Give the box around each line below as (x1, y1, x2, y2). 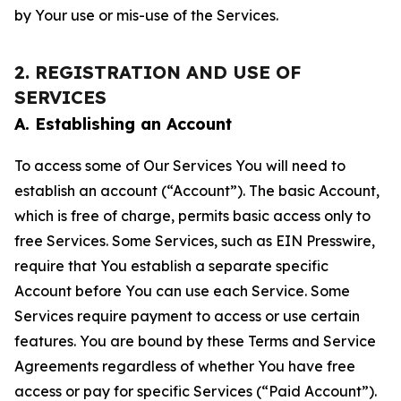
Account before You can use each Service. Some (14, 282, 350, 300)
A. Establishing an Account (14, 114, 232, 134)
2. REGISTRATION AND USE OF (14, 61, 301, 83)
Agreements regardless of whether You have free (14, 357, 355, 375)
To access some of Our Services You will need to (14, 157, 346, 175)
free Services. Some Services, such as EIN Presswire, (14, 232, 375, 250)
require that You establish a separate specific (14, 257, 328, 275)
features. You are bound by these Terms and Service (14, 332, 376, 350)
